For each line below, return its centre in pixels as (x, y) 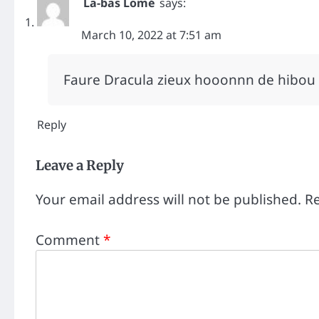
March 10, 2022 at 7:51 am (151, 35)
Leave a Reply (80, 166)
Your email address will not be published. (168, 200)
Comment (69, 240)
